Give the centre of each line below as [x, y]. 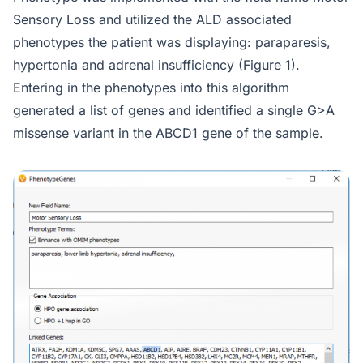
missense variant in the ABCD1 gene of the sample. [174, 133]
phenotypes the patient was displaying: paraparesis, [172, 42]
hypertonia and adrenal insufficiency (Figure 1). [156, 65]
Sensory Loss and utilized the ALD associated [152, 19]
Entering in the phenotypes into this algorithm [151, 88]
